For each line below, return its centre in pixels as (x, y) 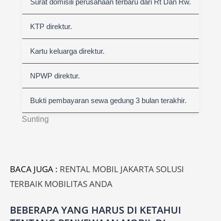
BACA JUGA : (35, 169)
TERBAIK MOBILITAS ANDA (61, 184)
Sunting (35, 119)
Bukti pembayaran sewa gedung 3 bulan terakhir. (108, 100)
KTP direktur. (51, 26)
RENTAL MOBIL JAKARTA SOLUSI (122, 169)
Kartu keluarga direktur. (67, 51)
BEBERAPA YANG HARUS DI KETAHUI (95, 210)
